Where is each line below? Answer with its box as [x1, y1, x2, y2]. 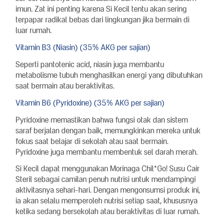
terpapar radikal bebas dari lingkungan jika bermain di [16, 15, 189, 24]
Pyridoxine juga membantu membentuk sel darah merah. [16, 147, 198, 157]
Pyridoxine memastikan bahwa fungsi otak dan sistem [16, 115, 188, 125]
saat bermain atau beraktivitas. [16, 81, 114, 91]
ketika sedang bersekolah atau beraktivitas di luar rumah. [16, 206, 200, 216]
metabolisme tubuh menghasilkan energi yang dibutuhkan [16, 70, 202, 80]
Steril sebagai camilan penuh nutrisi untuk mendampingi [16, 174, 196, 184]
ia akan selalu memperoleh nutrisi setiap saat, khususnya [16, 196, 198, 205]
